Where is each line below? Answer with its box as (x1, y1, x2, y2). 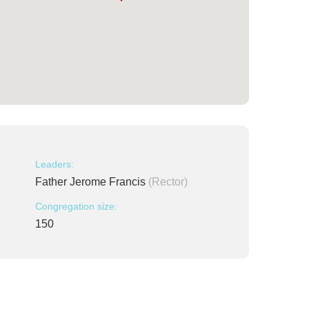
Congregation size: (35, 201, 117, 212)
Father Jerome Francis (35, 176, 148, 188)
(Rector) (148, 176, 188, 188)
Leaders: (35, 159, 74, 170)
